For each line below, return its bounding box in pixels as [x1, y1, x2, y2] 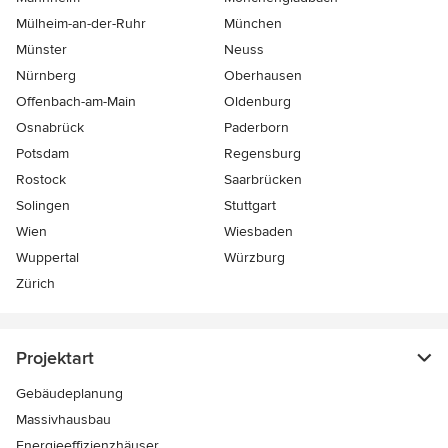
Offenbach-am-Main [16, 93, 136, 111]
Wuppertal [16, 249, 79, 267]
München [224, 15, 282, 33]
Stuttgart [224, 197, 276, 215]
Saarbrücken [224, 171, 302, 189]
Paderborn [224, 119, 289, 137]
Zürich [16, 275, 55, 293]
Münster [16, 41, 67, 59]
